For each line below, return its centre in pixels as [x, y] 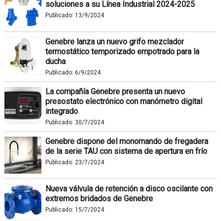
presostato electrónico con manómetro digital [124, 101]
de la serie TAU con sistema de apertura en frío [126, 151]
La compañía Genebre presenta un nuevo [115, 91]
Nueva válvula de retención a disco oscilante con [129, 188]
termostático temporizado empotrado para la [122, 51]
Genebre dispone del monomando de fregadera [127, 141]
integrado [61, 111]
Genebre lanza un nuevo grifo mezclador [114, 41]
